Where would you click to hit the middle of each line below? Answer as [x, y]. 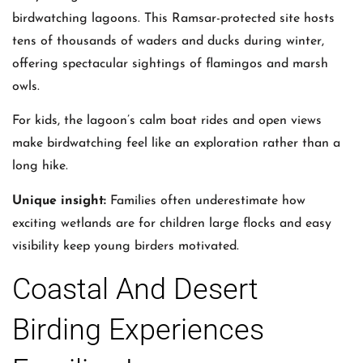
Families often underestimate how [206, 201]
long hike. [40, 167]
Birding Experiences [138, 329]
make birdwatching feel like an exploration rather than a [176, 144]
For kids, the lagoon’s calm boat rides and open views [167, 121]
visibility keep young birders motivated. [126, 246]
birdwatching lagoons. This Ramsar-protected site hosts [173, 18]
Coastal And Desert [135, 289]
